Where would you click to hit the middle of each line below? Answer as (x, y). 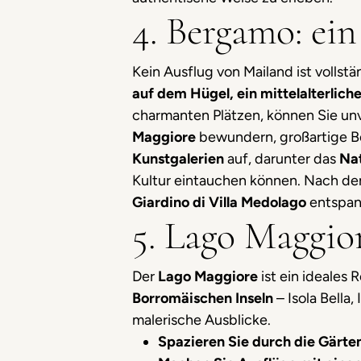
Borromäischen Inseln (204, 298)
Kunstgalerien (178, 159)
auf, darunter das (282, 159)
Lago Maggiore (210, 276)
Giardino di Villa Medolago (221, 202)
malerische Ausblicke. (201, 320)
